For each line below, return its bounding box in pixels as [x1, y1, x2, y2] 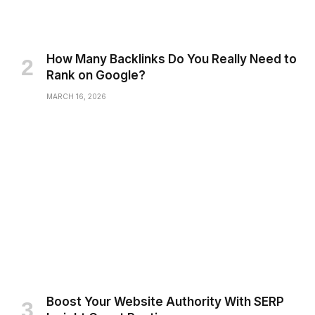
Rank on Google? [46, 68, 146, 83]
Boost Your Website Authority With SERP [46, 294, 284, 309]
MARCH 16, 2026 [46, 92, 106, 101]
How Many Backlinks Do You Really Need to [46, 52, 297, 67]
